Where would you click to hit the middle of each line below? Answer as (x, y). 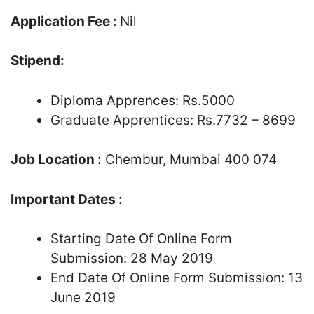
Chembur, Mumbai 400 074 (189, 159)
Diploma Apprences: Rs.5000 (143, 100)
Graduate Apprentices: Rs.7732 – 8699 (173, 120)
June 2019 (83, 298)
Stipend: (39, 61)
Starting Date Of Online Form (141, 239)
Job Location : (56, 159)
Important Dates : (67, 199)
